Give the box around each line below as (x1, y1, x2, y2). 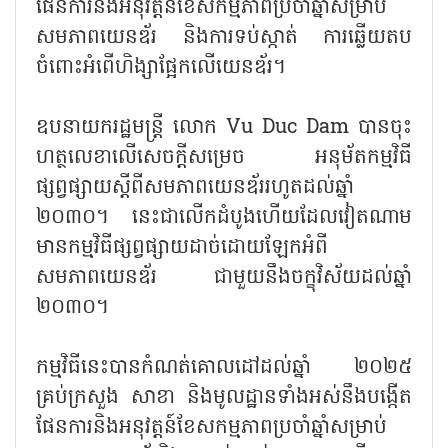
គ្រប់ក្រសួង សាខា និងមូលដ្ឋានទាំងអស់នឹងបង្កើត (36, 382, 412, 413)
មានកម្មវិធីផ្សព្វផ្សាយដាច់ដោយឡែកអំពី (36, 232, 328, 263)
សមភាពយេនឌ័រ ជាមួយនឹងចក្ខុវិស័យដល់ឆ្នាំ (36, 262, 412, 293)
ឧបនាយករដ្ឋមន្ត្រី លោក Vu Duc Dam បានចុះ (36, 112, 412, 143)
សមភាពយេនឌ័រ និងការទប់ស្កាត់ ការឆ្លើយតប (36, 22, 412, 53)
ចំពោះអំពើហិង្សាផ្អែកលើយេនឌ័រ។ (36, 52, 285, 83)
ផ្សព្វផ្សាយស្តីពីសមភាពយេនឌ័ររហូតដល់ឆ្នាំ (36, 172, 354, 203)
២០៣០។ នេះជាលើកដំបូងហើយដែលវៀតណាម (36, 202, 412, 233)
